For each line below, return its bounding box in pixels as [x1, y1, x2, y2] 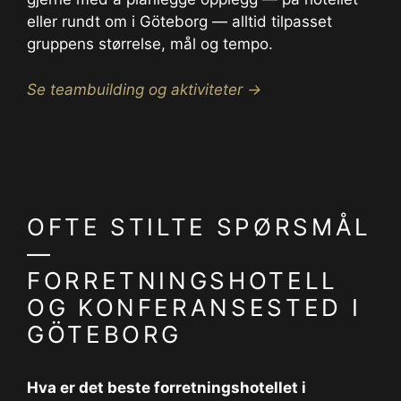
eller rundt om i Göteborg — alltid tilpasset [27, 13, 332, 31]
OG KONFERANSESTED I [27, 294, 362, 322]
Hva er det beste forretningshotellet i [27, 379, 306, 397]
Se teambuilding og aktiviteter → [27, 80, 261, 98]
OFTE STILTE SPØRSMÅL [27, 213, 371, 242]
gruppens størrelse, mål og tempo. [27, 35, 273, 54]
